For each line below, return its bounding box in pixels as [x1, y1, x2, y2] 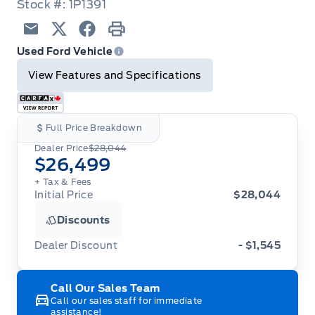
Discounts [57, 214, 110, 226]
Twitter [50, 38, 93, 52]
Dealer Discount [34, 240, 117, 252]
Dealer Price [34, 143, 89, 154]
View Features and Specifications [28, 70, 202, 82]
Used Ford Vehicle [17, 46, 113, 58]
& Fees [61, 176, 91, 188]
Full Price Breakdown [46, 122, 142, 134]
